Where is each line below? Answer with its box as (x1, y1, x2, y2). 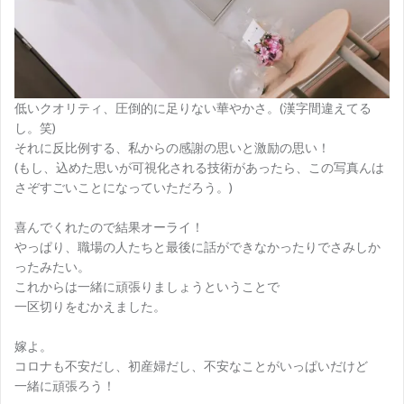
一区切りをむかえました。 (14, 298, 166, 314)
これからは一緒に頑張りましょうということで (14, 279, 280, 294)
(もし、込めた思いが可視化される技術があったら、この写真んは (14, 160, 384, 175)
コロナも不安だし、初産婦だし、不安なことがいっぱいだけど (14, 358, 368, 373)
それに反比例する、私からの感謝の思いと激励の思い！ (14, 140, 330, 155)
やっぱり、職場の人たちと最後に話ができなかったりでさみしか (14, 239, 381, 254)
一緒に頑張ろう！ (14, 378, 115, 393)
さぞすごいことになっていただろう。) (14, 179, 233, 195)
